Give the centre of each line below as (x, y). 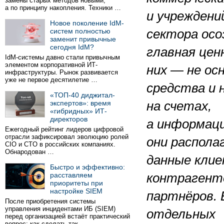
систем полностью (80, 31)
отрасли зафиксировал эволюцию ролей (67, 137)
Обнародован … (29, 152)
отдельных (181, 214)
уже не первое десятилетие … (51, 80)
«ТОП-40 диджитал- (82, 95)
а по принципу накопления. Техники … (63, 8)
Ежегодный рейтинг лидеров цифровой (64, 129)
